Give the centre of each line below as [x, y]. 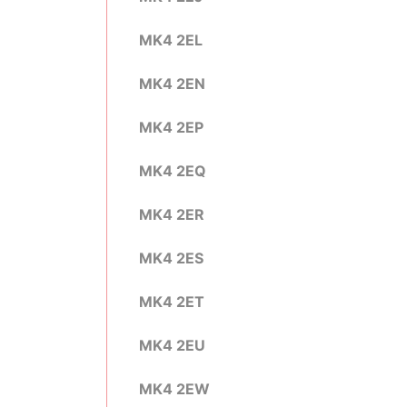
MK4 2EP [171, 127]
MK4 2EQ [173, 171]
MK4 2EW [174, 389]
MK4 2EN [172, 84]
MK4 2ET [172, 302]
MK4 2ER [172, 214]
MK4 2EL [171, 40]
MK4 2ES [171, 258]
